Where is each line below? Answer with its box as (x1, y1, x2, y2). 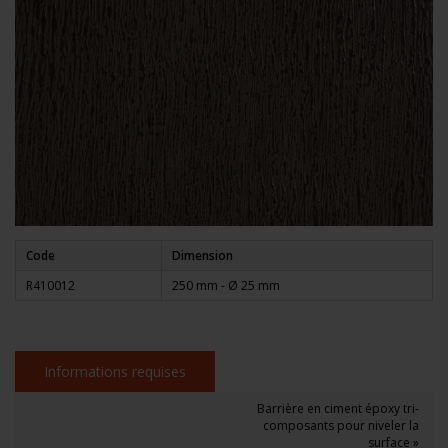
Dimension (172, 246, 233, 264)
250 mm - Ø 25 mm (172, 276, 280, 294)
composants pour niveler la (263, 416, 419, 434)
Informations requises (44, 361, 186, 381)
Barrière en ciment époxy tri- (257, 399, 419, 417)
